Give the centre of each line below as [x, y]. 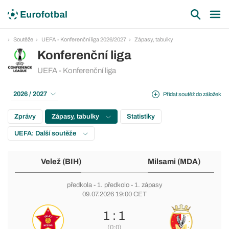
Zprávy [25, 117]
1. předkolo [113, 185]
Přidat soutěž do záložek [192, 94]
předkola [79, 185]
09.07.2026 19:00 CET [114, 194]
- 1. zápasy [146, 185]
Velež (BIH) [61, 162]
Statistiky [141, 117]
